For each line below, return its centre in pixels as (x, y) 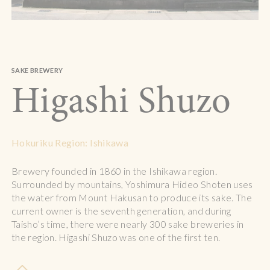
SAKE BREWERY (37, 71)
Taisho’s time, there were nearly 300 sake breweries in (128, 224)
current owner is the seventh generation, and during (121, 210)
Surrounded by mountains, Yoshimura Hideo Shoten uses (132, 184)
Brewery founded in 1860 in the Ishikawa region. (114, 171)
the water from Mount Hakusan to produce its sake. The (132, 197)
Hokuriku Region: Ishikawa (70, 142)
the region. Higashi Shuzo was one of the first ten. (116, 237)
